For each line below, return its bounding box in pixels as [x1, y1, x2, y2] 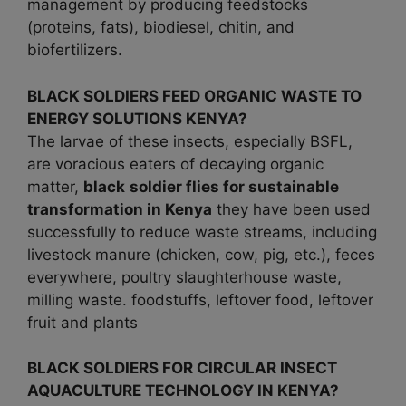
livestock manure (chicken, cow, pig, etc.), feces [27, 245, 375, 264]
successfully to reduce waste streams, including [27, 222, 377, 241]
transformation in [27, 199, 165, 218]
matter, [27, 177, 83, 196]
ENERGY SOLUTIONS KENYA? [27, 109, 247, 128]
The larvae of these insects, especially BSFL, [27, 131, 353, 150]
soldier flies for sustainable [130, 177, 339, 196]
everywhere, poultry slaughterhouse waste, [27, 267, 342, 286]
